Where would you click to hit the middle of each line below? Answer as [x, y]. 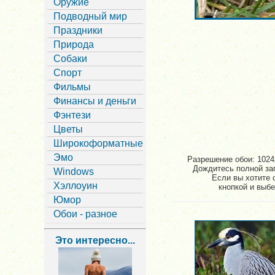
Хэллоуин [76, 186]
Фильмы [72, 87]
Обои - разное [85, 214]
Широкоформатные [98, 143]
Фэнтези [72, 115]
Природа [74, 45]
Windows [74, 172]
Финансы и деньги [95, 101]
